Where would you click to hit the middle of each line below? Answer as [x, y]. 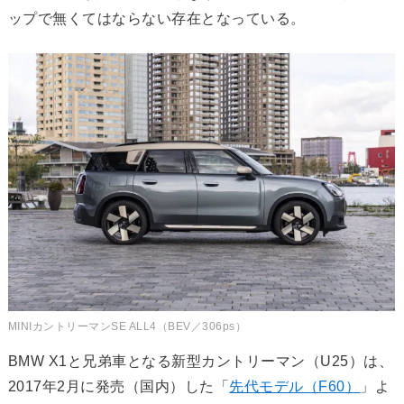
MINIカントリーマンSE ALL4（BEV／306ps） [127, 327]
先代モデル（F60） [295, 387]
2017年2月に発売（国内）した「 [119, 387]
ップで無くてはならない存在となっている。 [156, 19]
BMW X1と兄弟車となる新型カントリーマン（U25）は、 [201, 362]
